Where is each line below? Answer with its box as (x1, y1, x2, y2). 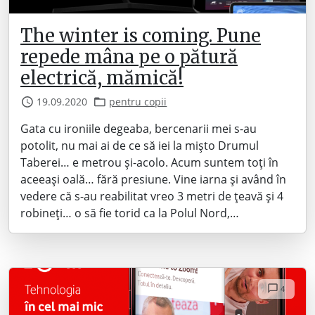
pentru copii (109, 95, 167, 108)
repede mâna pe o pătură (20, 46, 238, 68)
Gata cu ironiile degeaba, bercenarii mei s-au (20, 121, 257, 136)
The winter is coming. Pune (20, 25, 261, 47)
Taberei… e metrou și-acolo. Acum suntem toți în (20, 155, 278, 170)
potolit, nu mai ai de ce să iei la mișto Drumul (20, 138, 259, 153)
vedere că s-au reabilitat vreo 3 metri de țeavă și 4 (20, 188, 283, 204)
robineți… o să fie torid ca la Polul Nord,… (20, 205, 239, 221)
